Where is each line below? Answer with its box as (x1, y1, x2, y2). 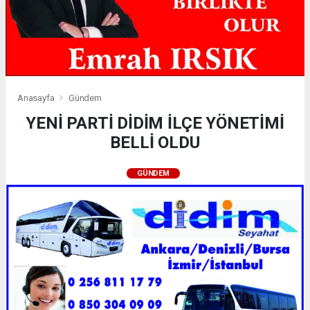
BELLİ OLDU (110, 132, 200, 152)
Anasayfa (17, 92, 57, 103)
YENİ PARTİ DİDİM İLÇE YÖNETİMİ (26, 113, 284, 133)
